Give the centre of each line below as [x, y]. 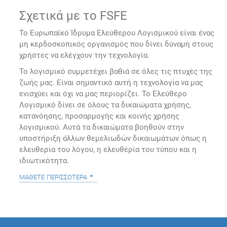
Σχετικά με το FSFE [73, 15]
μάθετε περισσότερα [53, 176]
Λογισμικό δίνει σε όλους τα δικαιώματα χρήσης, [105, 105]
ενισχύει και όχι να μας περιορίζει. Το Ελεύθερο [103, 93]
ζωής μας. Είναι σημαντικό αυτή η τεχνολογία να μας [111, 82]
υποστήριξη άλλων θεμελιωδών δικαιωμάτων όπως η [113, 138]
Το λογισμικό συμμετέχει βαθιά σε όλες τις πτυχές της [116, 71]
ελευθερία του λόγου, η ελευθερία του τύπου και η [108, 149]
